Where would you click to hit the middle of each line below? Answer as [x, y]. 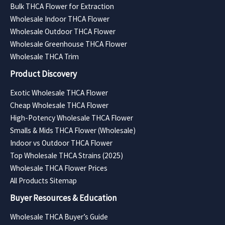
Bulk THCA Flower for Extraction [62, 6]
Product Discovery [43, 74]
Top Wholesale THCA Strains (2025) [67, 155]
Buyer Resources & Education [63, 198]
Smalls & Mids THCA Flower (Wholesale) [73, 130]
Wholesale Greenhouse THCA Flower [69, 44]
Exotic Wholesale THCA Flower [59, 92]
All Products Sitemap [43, 180]
